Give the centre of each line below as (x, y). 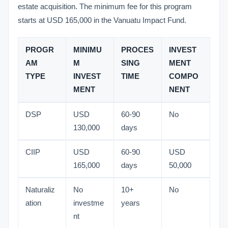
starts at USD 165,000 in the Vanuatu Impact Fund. (102, 20)
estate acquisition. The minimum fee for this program (105, 6)
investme (89, 203)
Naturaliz (40, 190)
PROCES (137, 50)
